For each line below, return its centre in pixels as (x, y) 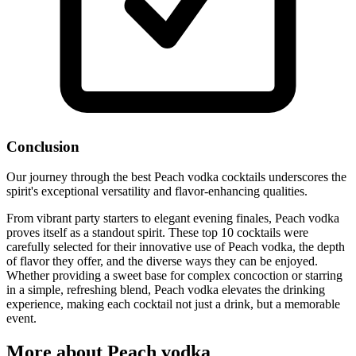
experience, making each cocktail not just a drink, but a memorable (173, 304)
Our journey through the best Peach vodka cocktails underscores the (176, 177)
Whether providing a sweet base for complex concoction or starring (174, 276)
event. (21, 319)
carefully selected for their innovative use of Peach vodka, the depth (176, 247)
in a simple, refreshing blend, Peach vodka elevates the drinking (166, 290)
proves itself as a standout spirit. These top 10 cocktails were (157, 233)
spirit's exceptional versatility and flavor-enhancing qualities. (157, 192)
